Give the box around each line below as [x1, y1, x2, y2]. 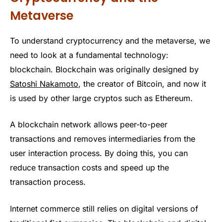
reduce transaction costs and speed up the [10, 163, 169, 173]
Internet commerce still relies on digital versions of [10, 203, 198, 214]
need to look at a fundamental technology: [10, 50, 168, 60]
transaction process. [10, 177, 86, 187]
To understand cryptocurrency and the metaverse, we [10, 35, 210, 46]
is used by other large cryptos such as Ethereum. [10, 93, 193, 103]
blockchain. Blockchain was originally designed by [10, 64, 199, 74]
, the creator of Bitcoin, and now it [78, 78, 206, 89]
